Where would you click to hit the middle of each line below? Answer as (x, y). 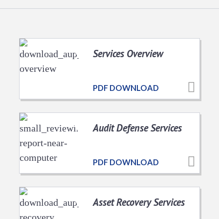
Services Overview (128, 53)
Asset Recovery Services (139, 202)
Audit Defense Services (137, 128)
